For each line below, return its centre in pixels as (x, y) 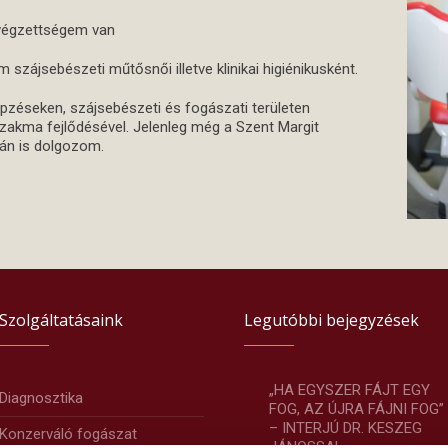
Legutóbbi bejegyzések (331, 319)
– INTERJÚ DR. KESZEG (345, 427)
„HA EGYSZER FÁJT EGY (349, 389)
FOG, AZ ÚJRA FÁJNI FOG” (356, 408)
